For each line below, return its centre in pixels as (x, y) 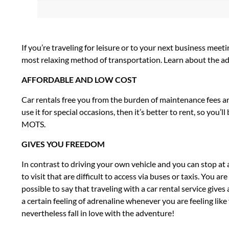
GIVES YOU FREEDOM (63, 144)
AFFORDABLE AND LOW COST (79, 79)
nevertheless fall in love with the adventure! (98, 213)
